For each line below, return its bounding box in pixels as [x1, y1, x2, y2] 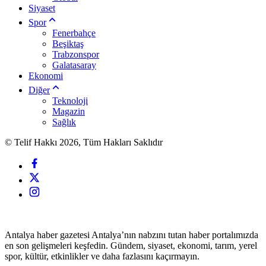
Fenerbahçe [52, 28, 96, 39]
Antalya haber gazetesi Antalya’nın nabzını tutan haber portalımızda [5, 230, 258, 240]
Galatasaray [52, 60, 96, 71]
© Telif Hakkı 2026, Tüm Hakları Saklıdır [5, 137, 165, 148]
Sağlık [52, 117, 76, 128]
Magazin [52, 106, 85, 117]
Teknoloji [52, 96, 88, 106]
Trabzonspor [52, 49, 99, 60]
